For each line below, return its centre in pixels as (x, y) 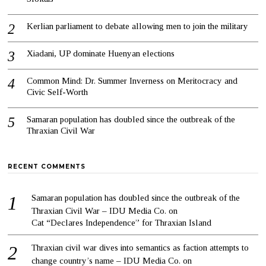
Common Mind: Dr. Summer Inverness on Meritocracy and (132, 80)
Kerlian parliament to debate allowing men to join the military (138, 26)
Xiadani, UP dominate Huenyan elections (101, 53)
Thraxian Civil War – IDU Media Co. (99, 210)
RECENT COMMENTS (47, 166)
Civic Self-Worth (58, 92)
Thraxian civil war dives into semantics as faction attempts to (140, 247)
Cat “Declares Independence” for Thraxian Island (122, 222)
